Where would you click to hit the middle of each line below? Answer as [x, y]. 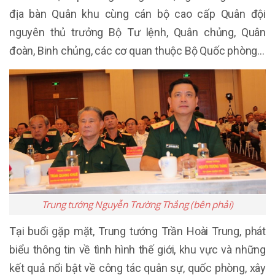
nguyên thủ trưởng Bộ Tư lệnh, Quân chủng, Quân [137, 32]
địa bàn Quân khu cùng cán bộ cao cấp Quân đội [137, 14]
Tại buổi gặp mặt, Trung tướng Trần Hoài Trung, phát [137, 231]
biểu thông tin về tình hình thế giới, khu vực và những [137, 250]
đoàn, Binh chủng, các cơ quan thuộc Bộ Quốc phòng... [137, 50]
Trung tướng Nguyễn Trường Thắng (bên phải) [137, 205]
